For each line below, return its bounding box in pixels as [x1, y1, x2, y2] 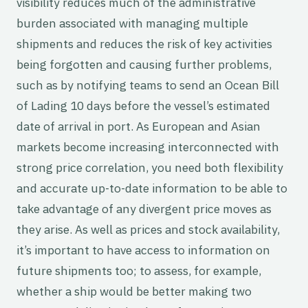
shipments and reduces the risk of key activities [16, 36, 272, 52]
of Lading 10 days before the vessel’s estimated [16, 98, 270, 114]
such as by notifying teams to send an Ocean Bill [16, 77, 279, 93]
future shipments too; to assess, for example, [16, 263, 261, 279]
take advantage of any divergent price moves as [16, 201, 272, 217]
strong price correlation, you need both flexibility [16, 159, 283, 176]
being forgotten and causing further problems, [16, 56, 272, 73]
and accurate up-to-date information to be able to [16, 180, 287, 197]
